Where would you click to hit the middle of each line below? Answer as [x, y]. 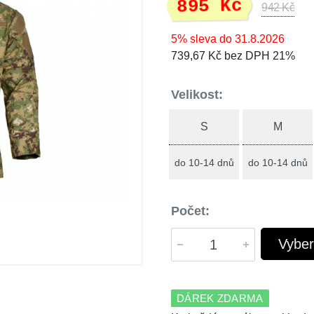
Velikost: [197, 95]
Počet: [190, 211]
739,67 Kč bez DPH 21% [233, 56]
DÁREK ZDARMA [220, 298]
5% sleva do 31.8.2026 [228, 39]
